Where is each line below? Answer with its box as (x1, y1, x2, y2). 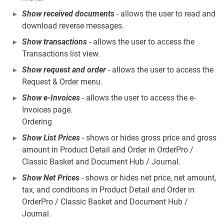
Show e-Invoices (22, 92, 80, 102)
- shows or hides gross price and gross (80, 132, 216, 142)
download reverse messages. (22, 20, 124, 30)
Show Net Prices (22, 172, 79, 182)
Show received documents (22, 8, 114, 18)
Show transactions (22, 36, 87, 46)
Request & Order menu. (22, 76, 102, 86)
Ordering (22, 116, 52, 126)
